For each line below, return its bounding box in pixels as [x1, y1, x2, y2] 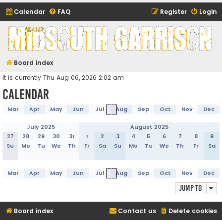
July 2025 [27, 122, 55, 131]
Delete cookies [168, 206, 217, 215]
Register [160, 7, 187, 16]
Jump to [179, 183, 202, 193]
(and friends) [5, 48, 84, 63]
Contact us [118, 206, 156, 215]
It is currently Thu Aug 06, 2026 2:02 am [2, 73, 124, 82]
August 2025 [130, 122, 168, 131]
